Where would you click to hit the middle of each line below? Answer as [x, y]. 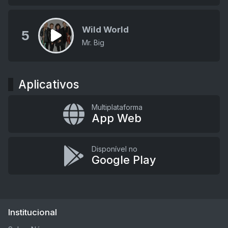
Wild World [105, 29]
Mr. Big [93, 42]
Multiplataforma [117, 107]
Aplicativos [49, 84]
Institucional [33, 212]
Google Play [124, 160]
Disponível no [114, 149]
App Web [116, 118]
